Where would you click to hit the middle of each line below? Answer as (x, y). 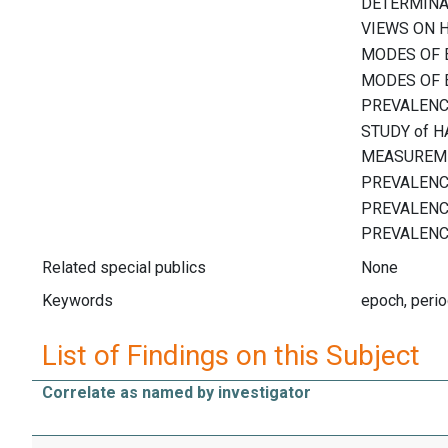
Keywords (77, 301)
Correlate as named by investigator (176, 392)
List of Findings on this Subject (231, 355)
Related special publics (124, 267)
